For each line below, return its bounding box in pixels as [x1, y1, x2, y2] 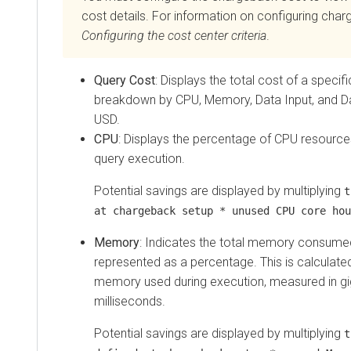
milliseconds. [94, 293, 165, 309]
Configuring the [81, 27, 168, 43]
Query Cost [94, 72, 155, 88]
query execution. [94, 150, 185, 166]
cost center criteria [168, 27, 266, 43]
